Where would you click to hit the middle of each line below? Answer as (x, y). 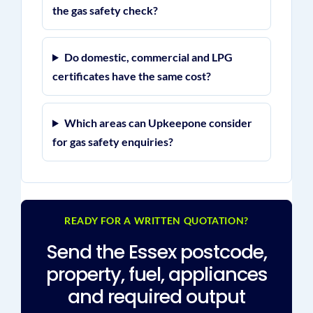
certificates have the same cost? (131, 76)
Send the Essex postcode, (156, 252)
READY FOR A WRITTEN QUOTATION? (156, 220)
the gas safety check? (105, 10)
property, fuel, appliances (156, 274)
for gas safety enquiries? (112, 141)
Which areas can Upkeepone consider (158, 123)
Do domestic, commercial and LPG (148, 57)
